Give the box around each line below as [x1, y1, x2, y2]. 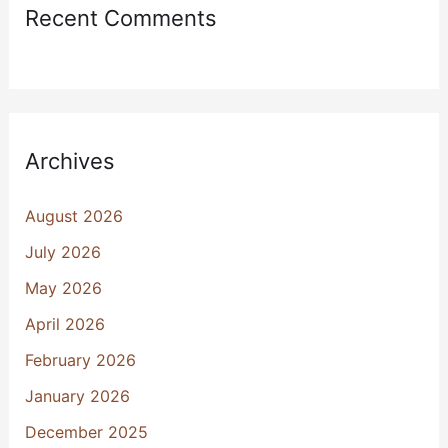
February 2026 [24, 349, 136, 370]
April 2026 [24, 313, 105, 334]
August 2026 [24, 205, 123, 226]
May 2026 [24, 277, 102, 298]
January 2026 [24, 385, 130, 406]
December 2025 [24, 421, 148, 442]
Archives [24, 147, 115, 174]
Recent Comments [24, 4, 217, 31]
